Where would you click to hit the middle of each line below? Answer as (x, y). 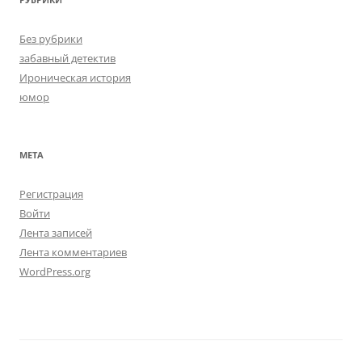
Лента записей (56, 233)
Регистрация (51, 194)
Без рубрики (51, 39)
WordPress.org (55, 271)
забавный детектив (67, 58)
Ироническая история (75, 78)
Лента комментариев (73, 252)
